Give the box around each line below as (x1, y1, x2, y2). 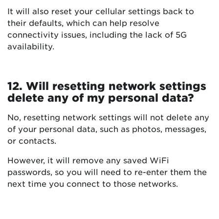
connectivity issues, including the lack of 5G (7, 29, 187, 40)
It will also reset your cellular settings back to (7, 6, 194, 16)
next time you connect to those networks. (7, 178, 178, 189)
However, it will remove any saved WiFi (7, 155, 169, 165)
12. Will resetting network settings (7, 79, 206, 92)
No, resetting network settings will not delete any (7, 112, 209, 122)
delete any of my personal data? (7, 91, 194, 104)
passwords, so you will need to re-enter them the (7, 167, 207, 177)
